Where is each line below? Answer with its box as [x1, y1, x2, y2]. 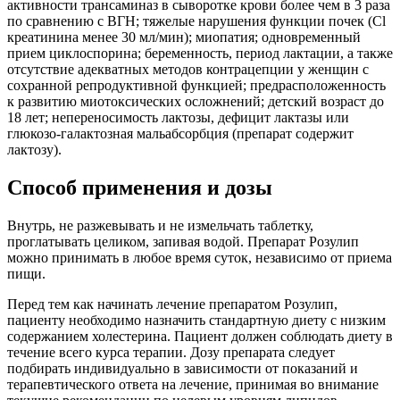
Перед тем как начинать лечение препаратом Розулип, [7, 296, 337, 312]
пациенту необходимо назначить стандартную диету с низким [7, 312, 386, 328]
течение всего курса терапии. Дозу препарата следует [7, 344, 335, 360]
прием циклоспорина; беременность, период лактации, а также [7, 45, 393, 61]
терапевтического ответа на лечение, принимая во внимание [7, 376, 379, 392]
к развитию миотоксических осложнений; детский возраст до [7, 93, 384, 109]
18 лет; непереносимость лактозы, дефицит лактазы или [7, 109, 349, 125]
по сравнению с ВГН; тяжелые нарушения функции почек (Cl [7, 12, 386, 29]
